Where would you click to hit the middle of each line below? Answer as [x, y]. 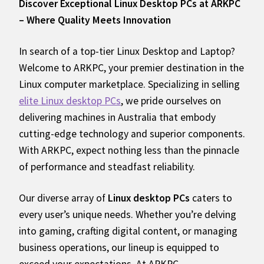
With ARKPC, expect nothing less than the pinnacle [129, 151]
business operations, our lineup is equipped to [119, 248]
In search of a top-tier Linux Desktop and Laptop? [127, 52]
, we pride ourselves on [171, 101]
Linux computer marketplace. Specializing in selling [129, 85]
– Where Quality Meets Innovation [95, 20]
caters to [211, 198]
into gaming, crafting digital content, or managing [128, 231]
